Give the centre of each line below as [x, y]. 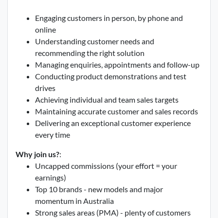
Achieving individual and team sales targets [107, 100]
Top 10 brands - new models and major [99, 189]
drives [45, 88]
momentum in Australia [74, 201]
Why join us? [37, 154]
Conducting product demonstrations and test [111, 76]
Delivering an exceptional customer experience [113, 123]
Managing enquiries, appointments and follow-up [117, 64]
